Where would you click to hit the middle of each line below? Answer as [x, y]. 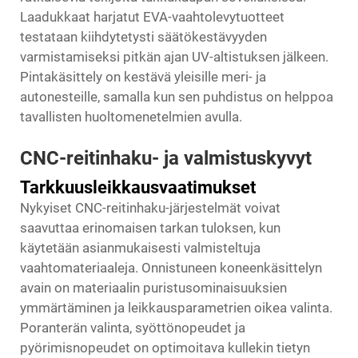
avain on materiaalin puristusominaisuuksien [153, 287]
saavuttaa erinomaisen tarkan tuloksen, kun [150, 227]
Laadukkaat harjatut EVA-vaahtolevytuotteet [152, 16]
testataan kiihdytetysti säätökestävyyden [143, 36]
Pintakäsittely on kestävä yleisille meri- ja [143, 76]
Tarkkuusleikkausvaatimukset [138, 187]
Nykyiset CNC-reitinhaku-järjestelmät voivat [150, 207]
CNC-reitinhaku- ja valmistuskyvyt [166, 158]
